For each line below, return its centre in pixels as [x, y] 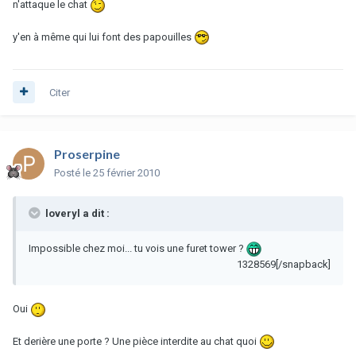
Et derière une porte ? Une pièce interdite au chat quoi [136, 341]
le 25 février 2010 [121, 172]
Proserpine [87, 153]
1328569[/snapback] [284, 265]
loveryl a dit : [76, 213]
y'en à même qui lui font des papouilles [103, 37]
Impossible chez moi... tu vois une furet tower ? [137, 248]
